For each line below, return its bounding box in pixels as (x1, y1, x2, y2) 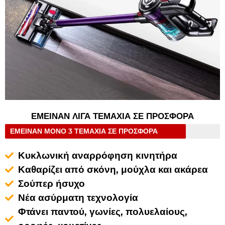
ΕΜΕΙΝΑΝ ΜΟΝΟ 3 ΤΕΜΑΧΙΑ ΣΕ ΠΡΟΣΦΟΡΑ (10, 126, 158, 136)
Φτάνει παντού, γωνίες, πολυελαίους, (18, 205, 188, 217)
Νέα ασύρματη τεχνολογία (18, 191, 139, 203)
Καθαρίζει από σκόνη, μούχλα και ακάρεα (18, 163, 208, 175)
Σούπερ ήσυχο (18, 177, 85, 189)
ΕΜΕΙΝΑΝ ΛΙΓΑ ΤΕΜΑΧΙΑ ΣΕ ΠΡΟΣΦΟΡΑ (31, 111, 194, 122)
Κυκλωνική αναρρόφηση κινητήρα (18, 149, 178, 161)
